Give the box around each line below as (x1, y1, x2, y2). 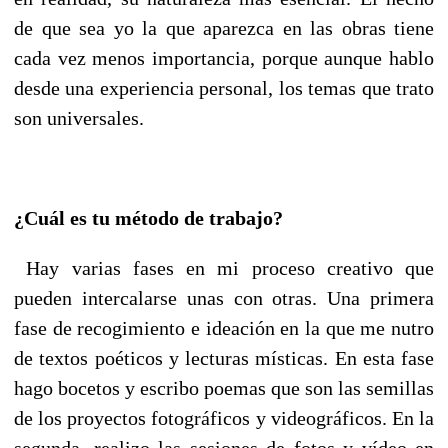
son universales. (14, 106, 144, 129)
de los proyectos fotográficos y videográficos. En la (14, 406, 434, 429)
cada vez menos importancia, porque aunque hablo (14, 46, 434, 69)
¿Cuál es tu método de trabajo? (14, 206, 283, 229)
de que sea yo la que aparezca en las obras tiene (14, 16, 434, 39)
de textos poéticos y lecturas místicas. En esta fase (14, 346, 434, 369)
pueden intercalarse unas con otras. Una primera (14, 286, 434, 309)
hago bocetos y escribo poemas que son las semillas (14, 376, 434, 399)
